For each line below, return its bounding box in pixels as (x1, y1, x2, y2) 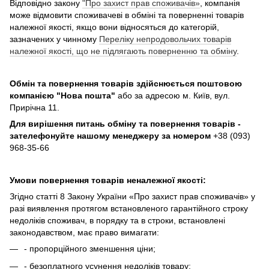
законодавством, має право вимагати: (10, 228, 159, 238)
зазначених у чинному (10, 34, 99, 44)
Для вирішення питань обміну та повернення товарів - (10, 119, 241, 129)
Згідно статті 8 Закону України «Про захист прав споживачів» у (10, 192, 255, 202)
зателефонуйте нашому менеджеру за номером (10, 131, 213, 141)
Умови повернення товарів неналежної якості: (10, 175, 206, 186)
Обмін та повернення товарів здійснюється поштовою (10, 79, 242, 89)
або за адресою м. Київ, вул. (118, 91, 230, 101)
